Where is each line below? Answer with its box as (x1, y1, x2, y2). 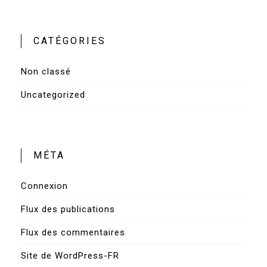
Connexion (21, 181, 68, 192)
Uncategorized (21, 89, 85, 101)
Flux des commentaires (21, 227, 125, 238)
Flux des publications (21, 204, 115, 215)
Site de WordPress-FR (21, 250, 119, 262)
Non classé (21, 66, 71, 77)
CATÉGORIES (33, 35, 106, 47)
